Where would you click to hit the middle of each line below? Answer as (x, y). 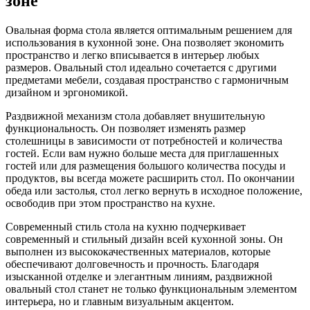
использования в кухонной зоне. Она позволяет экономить (145, 43)
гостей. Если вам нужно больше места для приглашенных (142, 154)
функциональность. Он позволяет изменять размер (126, 129)
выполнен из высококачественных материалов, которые (138, 252)
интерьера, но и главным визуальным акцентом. (120, 302)
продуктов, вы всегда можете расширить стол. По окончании (150, 179)
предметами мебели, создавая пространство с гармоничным (147, 80)
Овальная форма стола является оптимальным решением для (149, 30)
